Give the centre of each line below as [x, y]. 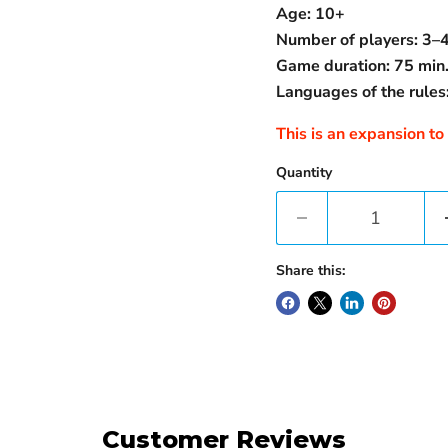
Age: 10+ [310, 14]
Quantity [303, 172]
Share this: [310, 270]
